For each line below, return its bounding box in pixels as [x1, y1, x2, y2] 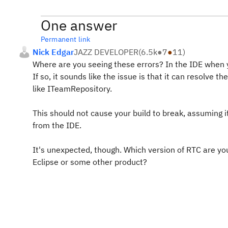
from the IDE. [33, 120, 81, 130]
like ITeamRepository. [33, 83, 112, 94]
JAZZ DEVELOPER [74, 47, 138, 57]
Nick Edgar [33, 47, 74, 57]
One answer [41, 16, 117, 35]
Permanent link [41, 35, 91, 44]
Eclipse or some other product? [33, 157, 147, 167]
